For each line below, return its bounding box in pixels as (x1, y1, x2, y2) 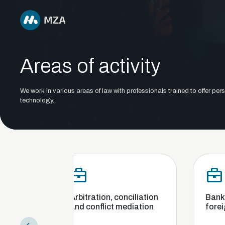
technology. (20, 97, 54, 104)
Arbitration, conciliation (12, 193, 100, 201)
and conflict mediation (12, 202, 96, 211)
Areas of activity (20, 55, 161, 77)
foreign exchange (147, 202, 214, 211)
